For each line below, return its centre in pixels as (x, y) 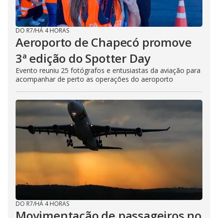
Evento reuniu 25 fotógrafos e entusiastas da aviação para (108, 70)
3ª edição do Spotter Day (83, 58)
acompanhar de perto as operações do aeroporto (94, 79)
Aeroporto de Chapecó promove (104, 42)
